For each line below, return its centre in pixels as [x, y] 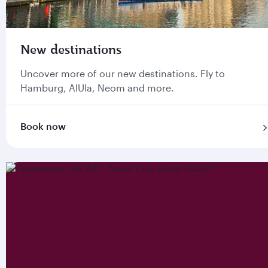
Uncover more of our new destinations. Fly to [123, 73]
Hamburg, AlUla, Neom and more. [97, 88]
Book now [43, 126]
